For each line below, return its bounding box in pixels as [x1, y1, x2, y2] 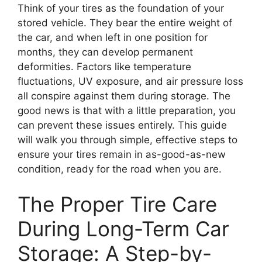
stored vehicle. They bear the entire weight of [18, 17, 232, 29]
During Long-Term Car [18, 216, 229, 241]
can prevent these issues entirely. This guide [18, 119, 227, 131]
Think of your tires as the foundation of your [18, 2, 224, 14]
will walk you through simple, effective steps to [18, 134, 237, 146]
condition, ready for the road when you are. [18, 163, 222, 175]
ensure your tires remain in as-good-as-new [18, 149, 226, 160]
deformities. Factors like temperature [18, 61, 191, 73]
